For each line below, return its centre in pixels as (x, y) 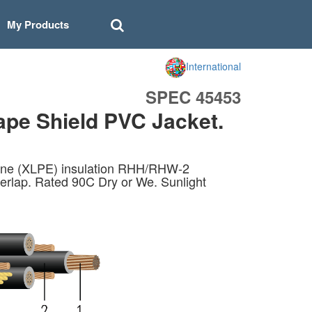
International (213, 66)
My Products (38, 24)
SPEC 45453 (193, 97)
